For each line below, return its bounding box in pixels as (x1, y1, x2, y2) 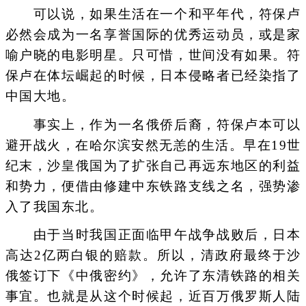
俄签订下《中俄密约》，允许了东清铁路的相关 (5, 268, 301, 283)
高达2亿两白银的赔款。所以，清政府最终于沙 (5, 247, 301, 262)
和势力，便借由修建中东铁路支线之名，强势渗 (5, 178, 301, 193)
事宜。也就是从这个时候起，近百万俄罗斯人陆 (5, 288, 301, 303)
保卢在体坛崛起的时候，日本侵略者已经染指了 (5, 68, 301, 83)
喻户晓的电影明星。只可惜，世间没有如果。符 (5, 48, 301, 63)
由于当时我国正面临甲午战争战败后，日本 (5, 227, 301, 242)
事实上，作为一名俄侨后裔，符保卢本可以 (5, 117, 301, 132)
